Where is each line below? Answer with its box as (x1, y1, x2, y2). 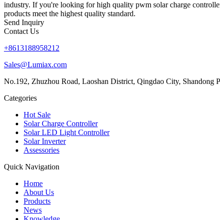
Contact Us (4, 27, 39, 35)
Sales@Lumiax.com (4, 60, 67, 69)
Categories (4, 93, 37, 102)
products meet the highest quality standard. (4, 9, 136, 18)
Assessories (24, 145, 59, 154)
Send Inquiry (4, 18, 44, 27)
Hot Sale (24, 110, 51, 119)
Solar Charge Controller (24, 119, 98, 128)
